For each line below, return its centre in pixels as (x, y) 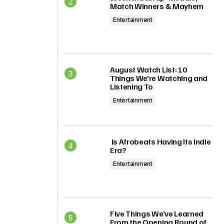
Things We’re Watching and (159, 78)
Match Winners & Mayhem (157, 6)
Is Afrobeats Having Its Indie (160, 141)
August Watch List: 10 (148, 69)
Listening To (132, 86)
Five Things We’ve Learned (157, 213)
